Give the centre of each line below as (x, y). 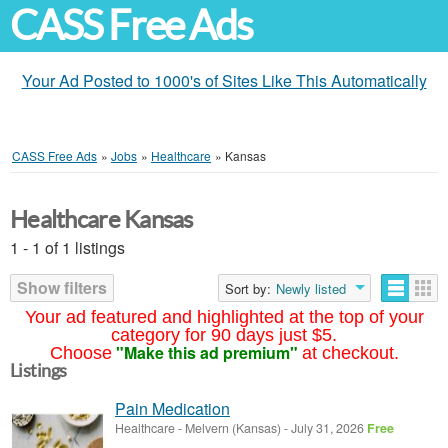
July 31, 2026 (327, 428)
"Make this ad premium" (206, 352)
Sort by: (248, 288)
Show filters (62, 287)
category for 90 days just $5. (224, 335)
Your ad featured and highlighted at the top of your (224, 317)
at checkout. (350, 353)
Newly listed (311, 288)
